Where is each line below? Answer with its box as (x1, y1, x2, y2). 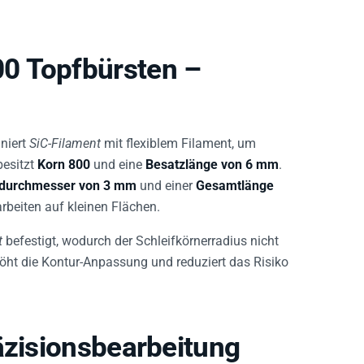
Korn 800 (37, 153, 90, 169)
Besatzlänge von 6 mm (145, 153, 279, 169)
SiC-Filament (29, 132, 101, 148)
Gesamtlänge (196, 174, 274, 190)
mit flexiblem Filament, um (101, 132, 256, 148)
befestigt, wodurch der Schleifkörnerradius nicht (2, 229, 279, 245)
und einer (136, 174, 196, 190)
